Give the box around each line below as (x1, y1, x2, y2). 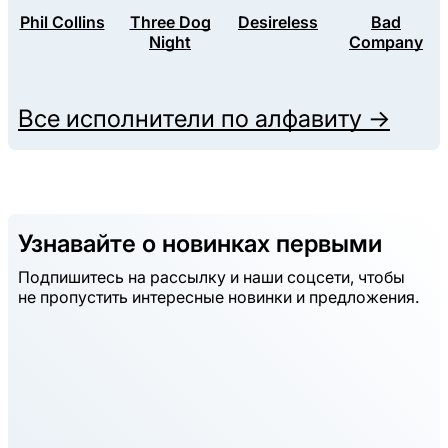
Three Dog (129, 12, 211, 33)
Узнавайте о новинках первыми (18, 229, 382, 259)
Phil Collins (19, 12, 105, 33)
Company (349, 32, 423, 53)
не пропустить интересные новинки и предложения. (18, 287, 419, 308)
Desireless (238, 12, 318, 33)
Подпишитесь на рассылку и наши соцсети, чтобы (18, 267, 405, 288)
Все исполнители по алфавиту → (18, 104, 390, 134)
